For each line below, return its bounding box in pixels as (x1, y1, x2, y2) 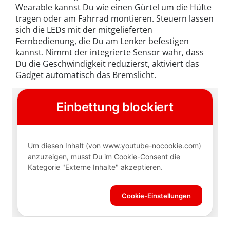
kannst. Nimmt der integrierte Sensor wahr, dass (15, 47, 204, 59)
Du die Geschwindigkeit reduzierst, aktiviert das (15, 58, 199, 70)
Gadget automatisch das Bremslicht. (15, 69, 156, 81)
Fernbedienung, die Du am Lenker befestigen (15, 35, 189, 47)
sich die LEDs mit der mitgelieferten (15, 24, 152, 36)
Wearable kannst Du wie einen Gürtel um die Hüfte (15, 2, 212, 13)
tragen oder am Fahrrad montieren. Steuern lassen (15, 13, 214, 25)
